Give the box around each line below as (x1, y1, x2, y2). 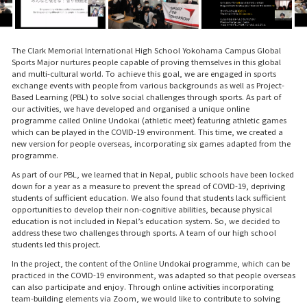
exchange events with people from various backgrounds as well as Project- (11, 79, 284, 90)
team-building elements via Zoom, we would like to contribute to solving (11, 292, 280, 304)
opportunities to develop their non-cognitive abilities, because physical (11, 203, 272, 214)
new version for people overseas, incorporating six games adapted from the (11, 137, 291, 149)
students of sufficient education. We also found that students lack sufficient (11, 191, 286, 203)
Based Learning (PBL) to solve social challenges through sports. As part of (11, 90, 281, 102)
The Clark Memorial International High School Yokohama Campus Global (11, 44, 281, 56)
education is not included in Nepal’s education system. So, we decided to (11, 214, 280, 226)
